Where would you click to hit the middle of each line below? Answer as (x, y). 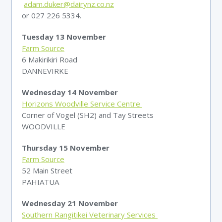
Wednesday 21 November (71, 203)
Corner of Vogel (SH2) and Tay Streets (89, 115)
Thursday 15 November (66, 148)
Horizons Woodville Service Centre (82, 104)
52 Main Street (48, 170)
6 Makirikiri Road (51, 59)
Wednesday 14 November (71, 92)
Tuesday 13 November (65, 37)
